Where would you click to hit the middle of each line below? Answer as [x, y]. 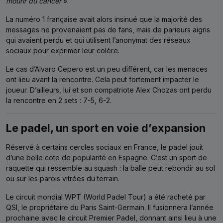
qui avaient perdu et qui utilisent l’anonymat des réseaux [98, 40]
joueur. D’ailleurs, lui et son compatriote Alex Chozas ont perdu [109, 90]
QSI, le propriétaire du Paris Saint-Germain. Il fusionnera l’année [110, 207]
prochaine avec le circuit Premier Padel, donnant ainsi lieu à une [111, 218]
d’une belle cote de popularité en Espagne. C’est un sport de [107, 157]
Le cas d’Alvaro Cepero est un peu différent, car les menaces [107, 69]
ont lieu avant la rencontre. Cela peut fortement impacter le [103, 79]
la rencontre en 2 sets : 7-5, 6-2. [59, 100]
